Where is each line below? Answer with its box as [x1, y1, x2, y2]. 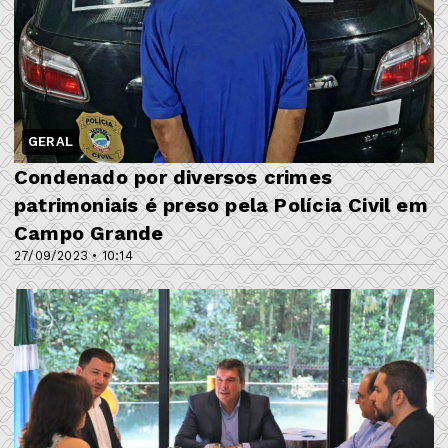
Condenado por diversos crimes [14, 165, 333, 190]
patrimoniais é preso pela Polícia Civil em [14, 193, 428, 218]
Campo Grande [14, 221, 164, 246]
